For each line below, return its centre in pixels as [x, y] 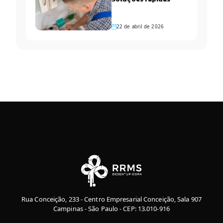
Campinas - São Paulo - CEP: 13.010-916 [111, 209]
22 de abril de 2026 [140, 27]
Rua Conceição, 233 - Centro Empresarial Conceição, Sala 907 [111, 199]
